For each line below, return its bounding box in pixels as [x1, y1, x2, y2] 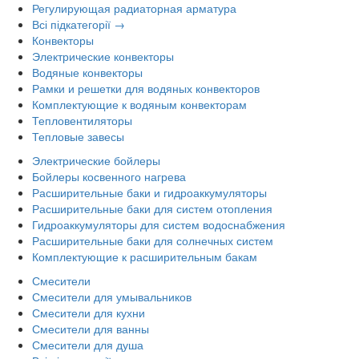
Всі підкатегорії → [32, 16, 125, 33]
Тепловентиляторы [32, 112, 132, 129]
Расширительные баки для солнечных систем [32, 232, 273, 249]
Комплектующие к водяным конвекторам [32, 96, 247, 113]
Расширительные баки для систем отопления [32, 200, 272, 217]
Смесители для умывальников [32, 288, 192, 305]
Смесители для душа [32, 337, 143, 353]
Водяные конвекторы [32, 64, 143, 81]
